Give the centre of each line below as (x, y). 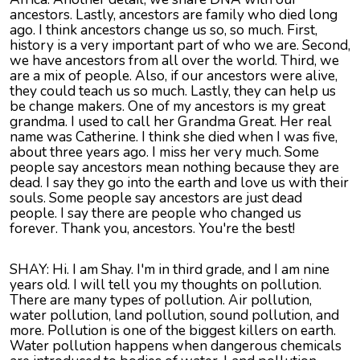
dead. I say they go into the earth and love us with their (179, 183)
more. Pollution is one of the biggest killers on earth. (173, 331)
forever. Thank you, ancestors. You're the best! (152, 229)
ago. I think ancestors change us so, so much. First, (164, 30)
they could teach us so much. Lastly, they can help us (173, 91)
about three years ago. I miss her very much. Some (164, 152)
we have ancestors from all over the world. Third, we (174, 61)
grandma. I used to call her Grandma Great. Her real (171, 122)
